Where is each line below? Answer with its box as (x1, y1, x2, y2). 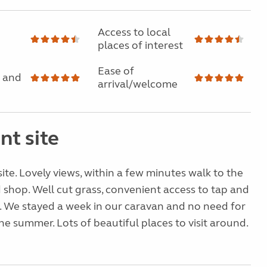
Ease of (97, 64, 134, 77)
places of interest (97, 39, 183, 52)
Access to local (97, 26, 170, 39)
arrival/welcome (97, 77, 178, 91)
